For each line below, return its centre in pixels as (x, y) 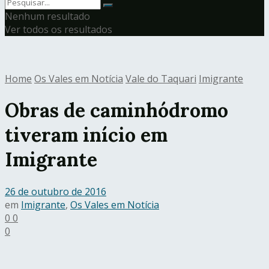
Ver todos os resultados (59, 29)
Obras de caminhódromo (116, 110)
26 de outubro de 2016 (56, 191)
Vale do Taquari (161, 79)
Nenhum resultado (47, 16)
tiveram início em (86, 135)
